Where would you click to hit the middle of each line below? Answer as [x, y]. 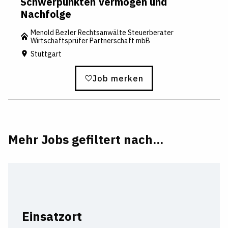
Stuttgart [46, 54]
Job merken [118, 78]
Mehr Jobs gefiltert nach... [86, 139]
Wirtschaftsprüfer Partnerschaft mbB [90, 41]
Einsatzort [52, 216]
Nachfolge [46, 14]
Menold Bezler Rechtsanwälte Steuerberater [102, 33]
